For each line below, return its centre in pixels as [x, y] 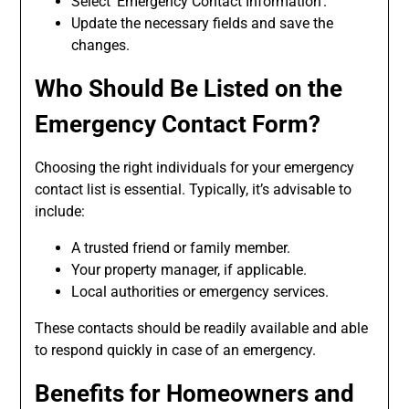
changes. [101, 46]
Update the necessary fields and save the [203, 24]
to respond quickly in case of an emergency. [176, 351]
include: [60, 212]
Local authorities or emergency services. [200, 292]
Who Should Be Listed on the [189, 89]
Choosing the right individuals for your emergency [195, 168]
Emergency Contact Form [172, 125]
